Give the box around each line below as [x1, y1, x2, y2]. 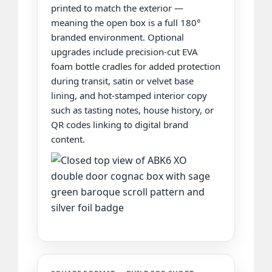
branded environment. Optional [50, 30, 184, 43]
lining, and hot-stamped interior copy [50, 89, 207, 101]
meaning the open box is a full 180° [50, 16, 200, 29]
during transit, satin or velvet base [50, 74, 194, 87]
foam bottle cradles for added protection [50, 59, 220, 72]
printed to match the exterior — [50, 1, 183, 14]
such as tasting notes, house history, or [50, 103, 214, 116]
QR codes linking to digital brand [50, 118, 188, 131]
